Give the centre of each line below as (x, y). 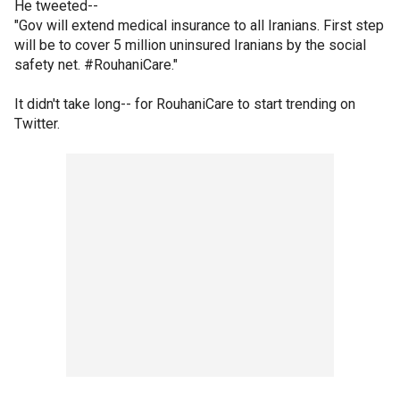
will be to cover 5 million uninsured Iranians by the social (190, 45)
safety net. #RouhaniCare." (96, 65)
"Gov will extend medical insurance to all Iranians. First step (199, 25)
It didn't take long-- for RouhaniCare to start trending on (185, 104)
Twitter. (37, 124)
